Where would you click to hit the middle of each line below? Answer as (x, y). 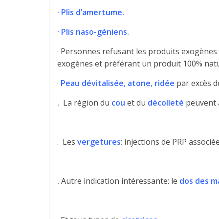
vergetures (99, 142)
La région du (85, 103)
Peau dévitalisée (92, 83)
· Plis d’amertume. (91, 12)
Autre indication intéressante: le (119, 181)
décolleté (166, 103)
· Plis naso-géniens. (93, 32)
